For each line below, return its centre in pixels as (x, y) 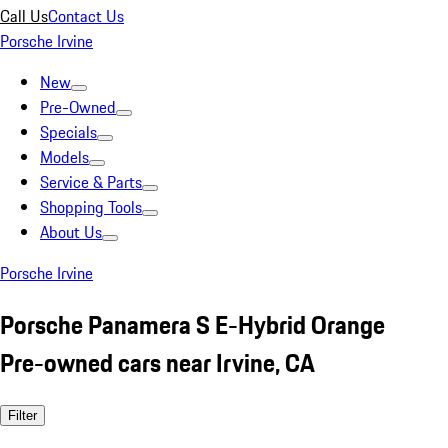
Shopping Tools (91, 207)
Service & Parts (91, 182)
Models (64, 157)
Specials (68, 132)
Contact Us (86, 16)
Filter (22, 415)
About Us (71, 232)
